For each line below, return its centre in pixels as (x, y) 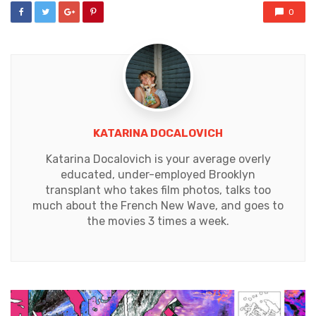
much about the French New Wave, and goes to (158, 205)
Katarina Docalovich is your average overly (158, 159)
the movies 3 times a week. (158, 221)
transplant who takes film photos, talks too (158, 190)
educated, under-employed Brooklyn (158, 174)
